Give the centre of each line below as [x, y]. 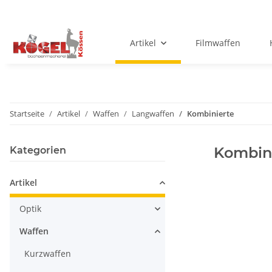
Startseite [27, 114]
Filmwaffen [218, 43]
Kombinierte [210, 114]
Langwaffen [153, 114]
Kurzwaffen [48, 254]
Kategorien [38, 151]
